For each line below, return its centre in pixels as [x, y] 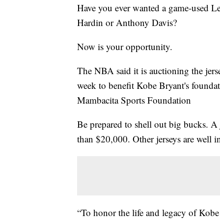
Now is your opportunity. [125, 47]
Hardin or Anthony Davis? [127, 23]
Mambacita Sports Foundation [134, 100]
